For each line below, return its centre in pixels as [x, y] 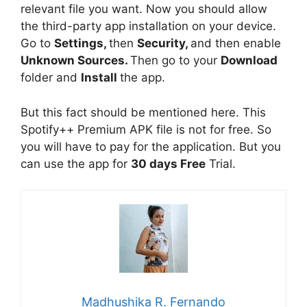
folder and [51, 78]
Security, [164, 44]
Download [249, 61]
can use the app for [76, 163]
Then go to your [175, 61]
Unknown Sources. [75, 61]
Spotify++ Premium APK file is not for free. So [146, 129]
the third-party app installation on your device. [148, 26]
